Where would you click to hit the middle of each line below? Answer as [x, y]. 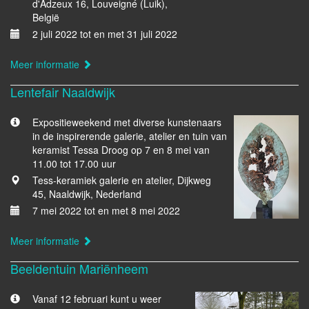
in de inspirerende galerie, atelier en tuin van [130, 136]
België [46, 17]
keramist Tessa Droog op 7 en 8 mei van [121, 150]
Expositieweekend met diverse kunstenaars [127, 122]
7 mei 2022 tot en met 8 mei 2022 [106, 210]
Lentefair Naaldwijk [63, 92]
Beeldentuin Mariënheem [79, 268]
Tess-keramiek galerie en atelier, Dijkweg [122, 180]
